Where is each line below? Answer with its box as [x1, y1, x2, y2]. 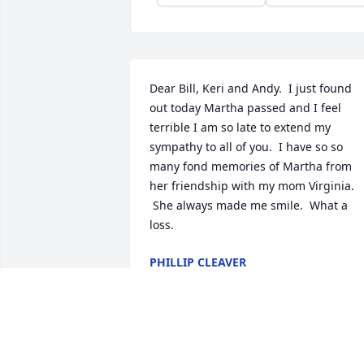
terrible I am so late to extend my [149, 119, 331, 136]
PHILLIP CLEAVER [149, 254, 246, 271]
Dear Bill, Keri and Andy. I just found [149, 80, 352, 97]
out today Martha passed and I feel [149, 100, 341, 116]
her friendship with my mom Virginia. [149, 178, 354, 194]
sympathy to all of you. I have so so [149, 139, 343, 155]
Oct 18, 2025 [149, 271, 217, 287]
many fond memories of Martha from [149, 158, 352, 175]
